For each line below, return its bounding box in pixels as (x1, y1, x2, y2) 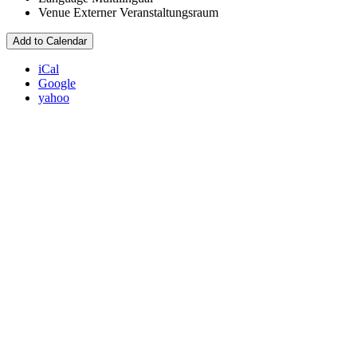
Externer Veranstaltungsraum (73, 5, 218, 19)
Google (38, 76, 76, 90)
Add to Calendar (13, 34, 87, 47)
